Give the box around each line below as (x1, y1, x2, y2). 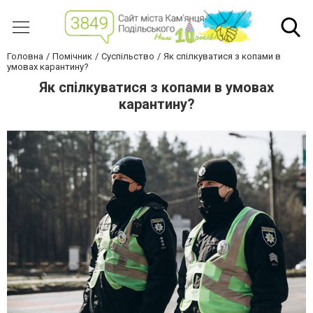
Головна (7, 51, 43, 62)
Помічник (52, 51, 92, 62)
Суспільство (101, 51, 154, 62)
